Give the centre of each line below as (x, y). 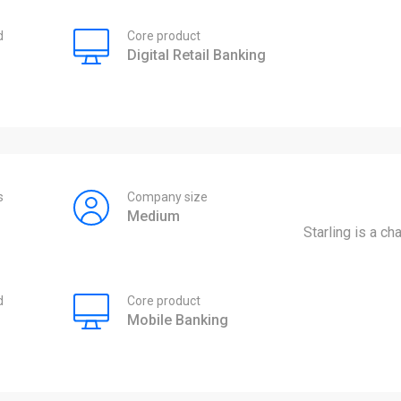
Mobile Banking (177, 320)
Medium (153, 216)
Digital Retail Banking (196, 55)
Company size (167, 196)
